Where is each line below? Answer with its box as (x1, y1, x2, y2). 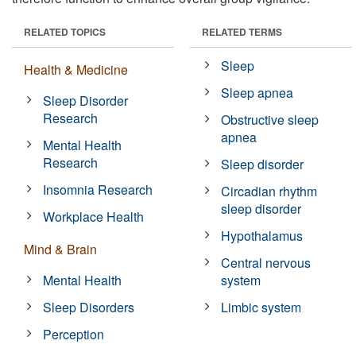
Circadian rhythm (221, 181, 318, 200)
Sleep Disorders (43, 297, 135, 316)
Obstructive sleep (221, 110, 319, 129)
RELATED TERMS (202, 24, 282, 39)
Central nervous (221, 253, 311, 272)
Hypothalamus (221, 226, 304, 245)
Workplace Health (43, 207, 145, 226)
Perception (43, 324, 105, 343)
